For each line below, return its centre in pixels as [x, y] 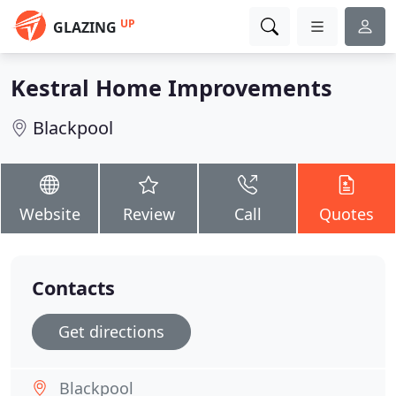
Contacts [73, 288]
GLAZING [85, 27]
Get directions [111, 331]
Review [148, 214]
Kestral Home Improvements [171, 88]
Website [49, 214]
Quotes [346, 214]
